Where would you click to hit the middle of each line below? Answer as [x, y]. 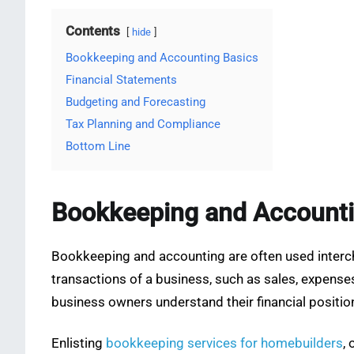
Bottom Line [98, 147]
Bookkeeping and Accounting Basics [162, 58]
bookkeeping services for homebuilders [224, 344]
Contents [93, 32]
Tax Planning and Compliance [143, 124]
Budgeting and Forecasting [136, 102]
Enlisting [79, 344]
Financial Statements [121, 80]
